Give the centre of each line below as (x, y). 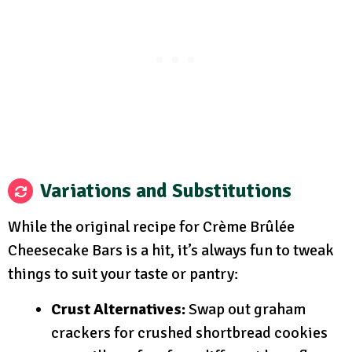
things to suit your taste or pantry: (123, 274)
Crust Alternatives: (118, 310)
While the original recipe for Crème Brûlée (151, 227)
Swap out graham (246, 310)
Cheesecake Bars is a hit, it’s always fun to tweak (171, 251)
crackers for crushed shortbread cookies (189, 333)
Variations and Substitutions (166, 191)
